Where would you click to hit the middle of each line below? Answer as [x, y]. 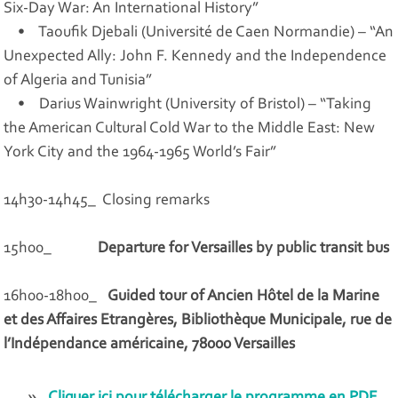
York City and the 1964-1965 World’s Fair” [140, 152]
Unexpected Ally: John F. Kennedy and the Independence [195, 56]
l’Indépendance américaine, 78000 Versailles [150, 344]
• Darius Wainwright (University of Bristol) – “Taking [188, 104]
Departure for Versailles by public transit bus [244, 248]
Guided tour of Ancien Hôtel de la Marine [244, 296]
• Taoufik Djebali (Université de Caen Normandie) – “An [199, 32]
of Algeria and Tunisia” [78, 80]
